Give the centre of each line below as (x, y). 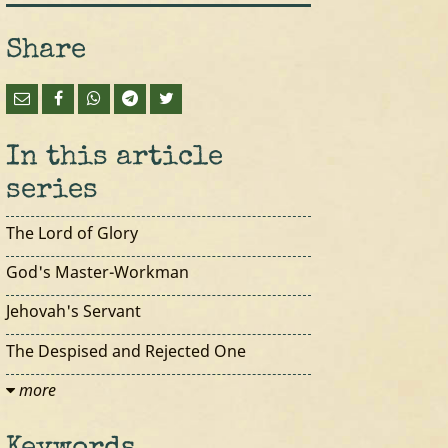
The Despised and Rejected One (126, 350)
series (52, 191)
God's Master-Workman (98, 271)
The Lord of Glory (72, 232)
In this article (115, 158)
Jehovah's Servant (74, 311)
